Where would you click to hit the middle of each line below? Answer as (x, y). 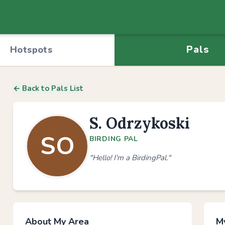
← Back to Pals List (48, 88)
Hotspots (31, 49)
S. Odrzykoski (140, 123)
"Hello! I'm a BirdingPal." (130, 158)
